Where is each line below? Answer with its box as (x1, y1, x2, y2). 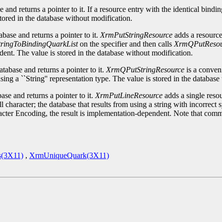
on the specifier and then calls (78, 40, 174, 49)
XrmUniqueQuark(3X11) (29, 151, 109, 160)
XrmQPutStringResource (106, 65, 184, 74)
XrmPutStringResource (100, 31, 172, 40)
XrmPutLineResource (95, 91, 163, 100)
